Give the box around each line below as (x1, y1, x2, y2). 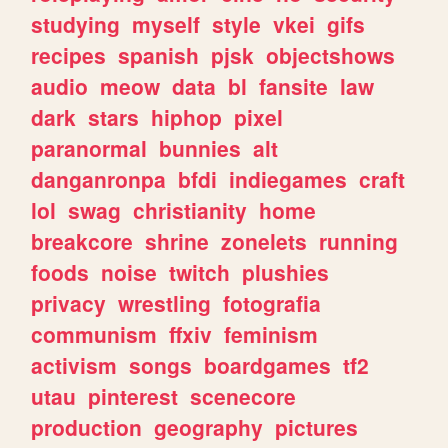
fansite (259, 70, 329, 101)
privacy (31, 287, 107, 318)
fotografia (223, 287, 322, 318)
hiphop (151, 101, 223, 132)
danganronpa (31, 163, 167, 194)
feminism (224, 318, 319, 349)
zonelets (221, 225, 308, 256)
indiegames (229, 163, 348, 194)
